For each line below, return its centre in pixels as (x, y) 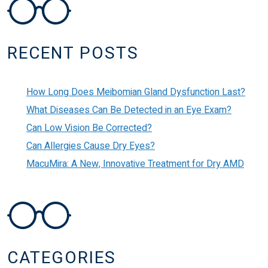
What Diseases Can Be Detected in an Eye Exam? (129, 110)
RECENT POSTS (73, 54)
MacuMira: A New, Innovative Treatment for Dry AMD (135, 164)
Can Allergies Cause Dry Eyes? (91, 146)
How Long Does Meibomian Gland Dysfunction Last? (136, 92)
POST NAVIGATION (101, 35)
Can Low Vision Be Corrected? (89, 128)
